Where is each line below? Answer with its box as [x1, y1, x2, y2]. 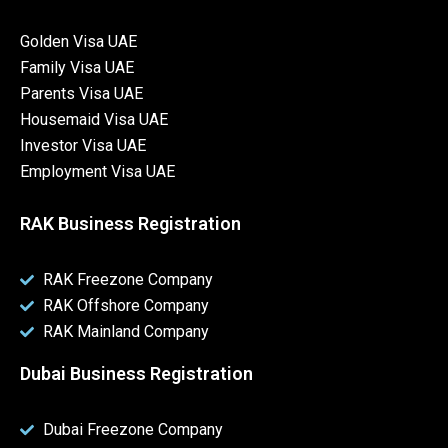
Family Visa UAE [20, 57, 134, 77]
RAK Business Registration [20, 212, 241, 234]
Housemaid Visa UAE [20, 109, 168, 129]
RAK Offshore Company [42, 295, 209, 315]
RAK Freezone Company [42, 269, 213, 289]
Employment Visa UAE [20, 161, 175, 181]
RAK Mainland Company [42, 321, 209, 341]
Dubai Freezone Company [42, 419, 223, 439]
